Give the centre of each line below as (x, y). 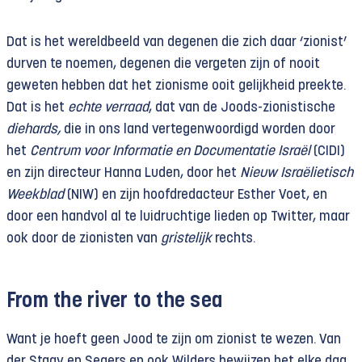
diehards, (35, 129)
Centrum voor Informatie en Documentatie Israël (170, 151)
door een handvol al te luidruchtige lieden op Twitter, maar (178, 217)
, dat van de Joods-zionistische (242, 107)
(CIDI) (328, 151)
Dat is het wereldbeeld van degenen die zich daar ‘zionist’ (177, 42)
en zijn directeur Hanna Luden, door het (123, 173)
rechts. (235, 238)
